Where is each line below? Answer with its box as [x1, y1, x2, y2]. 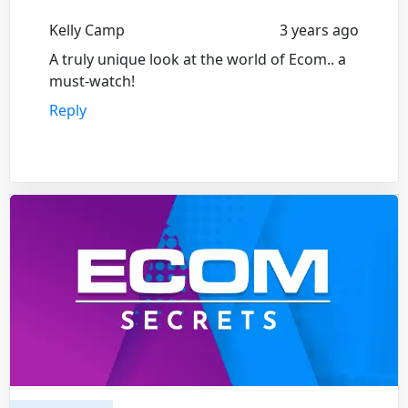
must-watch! [49, 70, 135, 91]
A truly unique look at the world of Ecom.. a [49, 48, 346, 69]
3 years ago [280, 19, 359, 40]
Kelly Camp [49, 19, 125, 40]
